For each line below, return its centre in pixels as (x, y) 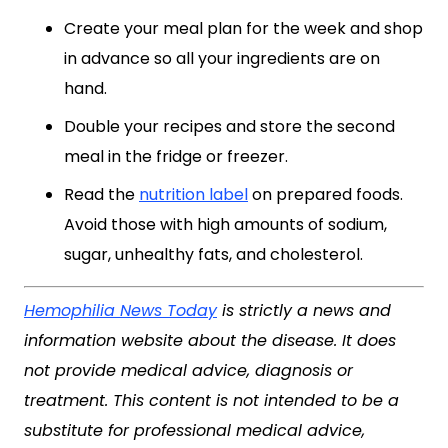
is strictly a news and (304, 310)
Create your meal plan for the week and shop (243, 28)
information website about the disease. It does (210, 340)
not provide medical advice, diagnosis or (188, 370)
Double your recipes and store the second (229, 126)
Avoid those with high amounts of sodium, (225, 224)
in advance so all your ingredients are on (222, 58)
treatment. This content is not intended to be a (211, 400)
